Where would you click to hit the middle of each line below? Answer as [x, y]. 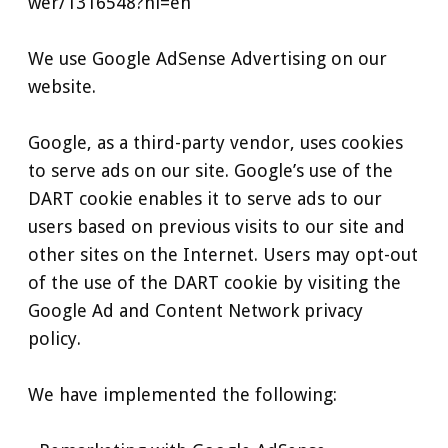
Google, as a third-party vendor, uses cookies [215, 142]
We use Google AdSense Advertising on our [207, 58]
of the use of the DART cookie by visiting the [214, 282]
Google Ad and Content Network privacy [195, 310]
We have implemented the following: [182, 394]
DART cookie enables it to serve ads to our [205, 198]
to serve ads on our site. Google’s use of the [210, 170]
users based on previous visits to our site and [216, 226]
